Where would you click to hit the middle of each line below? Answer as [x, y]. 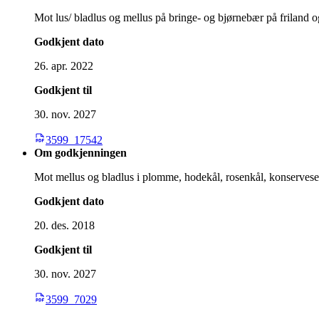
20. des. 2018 [64, 225]
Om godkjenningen [80, 152]
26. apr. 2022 [64, 66]
